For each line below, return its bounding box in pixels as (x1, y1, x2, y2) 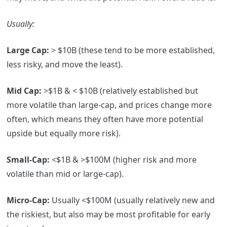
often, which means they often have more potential (6, 113, 203, 125)
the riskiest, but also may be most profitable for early (6, 209, 210, 220)
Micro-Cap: (6, 195, 50, 206)
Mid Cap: (6, 85, 42, 97)
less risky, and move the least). (6, 59, 123, 70)
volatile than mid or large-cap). (6, 168, 124, 180)
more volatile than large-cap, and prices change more (6, 99, 212, 111)
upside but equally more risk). (6, 128, 123, 139)
